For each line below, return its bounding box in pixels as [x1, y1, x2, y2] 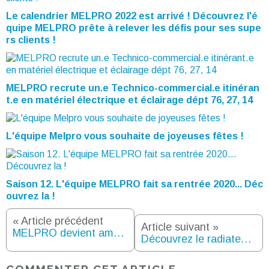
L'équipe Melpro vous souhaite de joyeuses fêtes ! [6, 131, 244, 142]
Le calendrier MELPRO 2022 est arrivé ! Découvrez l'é [6, 11, 258, 22]
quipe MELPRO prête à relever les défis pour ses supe [6, 23, 261, 34]
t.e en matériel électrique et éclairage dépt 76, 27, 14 [6, 95, 253, 106]
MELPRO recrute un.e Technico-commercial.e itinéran [6, 83, 259, 94]
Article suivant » [141, 221, 219, 234]
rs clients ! [6, 35, 56, 46]
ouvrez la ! [6, 191, 55, 202]
